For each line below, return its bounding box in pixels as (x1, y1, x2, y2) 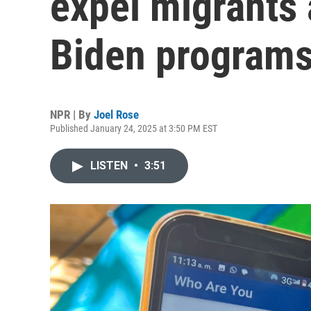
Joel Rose (94, 108, 139, 121)
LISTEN (90, 159, 131, 172)
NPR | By (50, 108, 94, 121)
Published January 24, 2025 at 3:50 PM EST (50, 123, 217, 134)
